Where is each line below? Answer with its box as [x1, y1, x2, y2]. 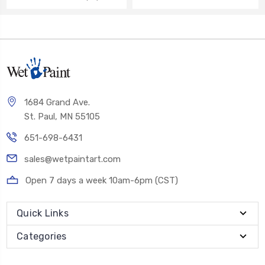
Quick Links [17, 208, 69, 219]
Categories [17, 231, 67, 243]
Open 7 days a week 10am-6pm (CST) [25, 175, 178, 186]
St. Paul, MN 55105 [24, 111, 100, 122]
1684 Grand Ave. [24, 97, 90, 108]
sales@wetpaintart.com [24, 154, 121, 165]
